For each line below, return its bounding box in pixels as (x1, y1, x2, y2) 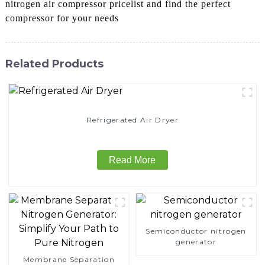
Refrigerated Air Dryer (86, 115, 179, 124)
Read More (109, 154, 156, 165)
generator (176, 237, 216, 246)
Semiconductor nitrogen (146, 226, 247, 235)
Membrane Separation (22, 254, 115, 264)
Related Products (5, 57, 104, 70)
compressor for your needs (5, 12, 119, 23)
